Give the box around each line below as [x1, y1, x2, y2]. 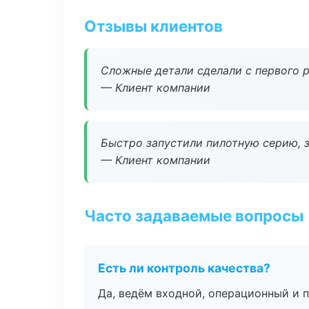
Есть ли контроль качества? [98, 261, 270, 275]
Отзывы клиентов [84, 17, 223, 35]
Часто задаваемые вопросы [84, 206, 303, 225]
